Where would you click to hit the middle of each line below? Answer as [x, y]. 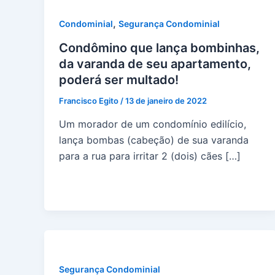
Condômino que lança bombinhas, [159, 48]
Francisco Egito [90, 100]
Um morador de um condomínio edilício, [153, 124]
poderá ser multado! [119, 79]
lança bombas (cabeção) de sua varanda [154, 140]
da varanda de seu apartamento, [155, 64]
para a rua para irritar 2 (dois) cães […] [150, 156]
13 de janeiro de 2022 [166, 100]
